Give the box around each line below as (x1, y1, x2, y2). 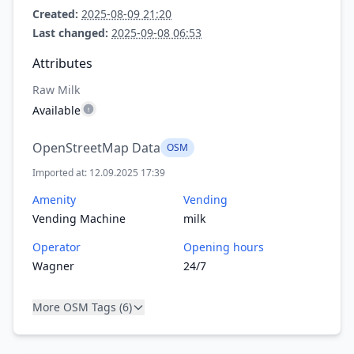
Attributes (32, 55, 92, 72)
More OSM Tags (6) (32, 299, 132, 314)
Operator (32, 239, 81, 254)
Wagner (32, 258, 74, 273)
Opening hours (183, 239, 264, 254)
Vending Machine (32, 211, 126, 226)
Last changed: (32, 25, 108, 40)
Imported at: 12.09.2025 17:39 (32, 166, 165, 179)
